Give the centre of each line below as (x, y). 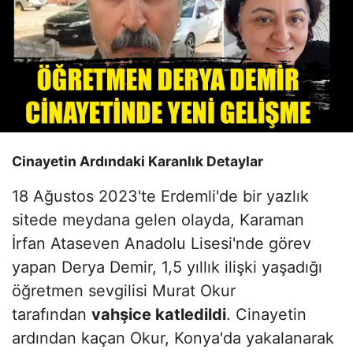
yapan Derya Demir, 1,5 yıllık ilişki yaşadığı (167, 268)
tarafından (52, 315)
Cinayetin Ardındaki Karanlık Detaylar (137, 162)
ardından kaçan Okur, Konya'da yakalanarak (173, 338)
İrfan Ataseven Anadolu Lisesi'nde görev (162, 244)
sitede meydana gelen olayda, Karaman (158, 220)
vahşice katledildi (159, 315)
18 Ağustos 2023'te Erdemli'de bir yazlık (160, 197)
